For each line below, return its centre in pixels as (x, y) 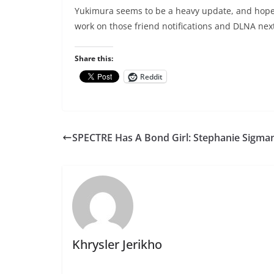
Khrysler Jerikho (117, 244)
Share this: (94, 59)
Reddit (151, 76)
